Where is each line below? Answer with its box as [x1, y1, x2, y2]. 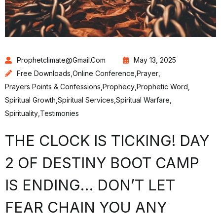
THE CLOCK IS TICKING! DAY [5, 132, 209, 150]
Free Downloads [17, 69, 71, 78]
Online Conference [73, 69, 135, 78]
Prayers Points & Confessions [5, 82, 101, 91]
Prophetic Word [137, 82, 188, 91]
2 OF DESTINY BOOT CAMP [5, 154, 199, 172]
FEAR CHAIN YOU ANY [5, 198, 167, 217]
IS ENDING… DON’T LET [5, 176, 175, 194]
